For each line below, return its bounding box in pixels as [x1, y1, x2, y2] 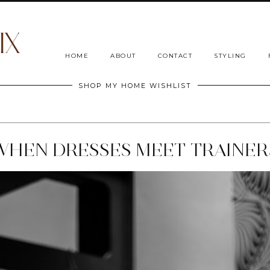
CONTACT [157, 52, 192, 60]
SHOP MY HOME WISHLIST [78, 81, 192, 90]
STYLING [214, 52, 246, 60]
